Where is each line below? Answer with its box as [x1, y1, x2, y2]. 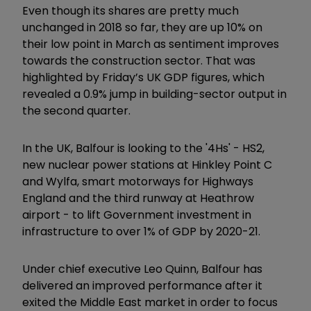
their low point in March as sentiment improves [22, 35, 279, 52]
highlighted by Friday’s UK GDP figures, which [22, 69, 264, 85]
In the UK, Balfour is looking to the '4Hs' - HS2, [22, 140, 264, 156]
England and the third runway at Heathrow [22, 190, 254, 206]
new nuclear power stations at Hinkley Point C [22, 156, 272, 173]
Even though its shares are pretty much [22, 2, 239, 19]
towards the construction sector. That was [22, 52, 255, 69]
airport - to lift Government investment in [22, 206, 251, 223]
